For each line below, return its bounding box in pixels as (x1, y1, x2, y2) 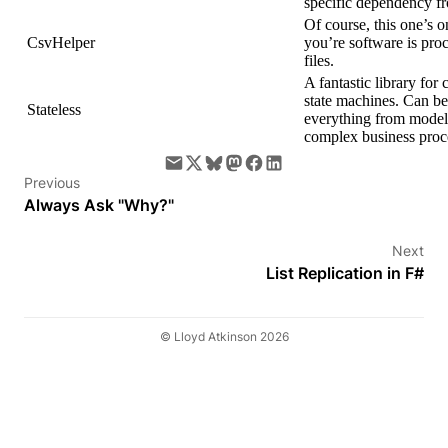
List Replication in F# (266, 263, 424, 284)
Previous (24, 174, 80, 192)
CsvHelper (27, 34, 95, 52)
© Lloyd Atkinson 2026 (159, 329, 289, 345)
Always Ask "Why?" (24, 195, 174, 216)
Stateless (27, 101, 81, 119)
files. (304, 52, 334, 70)
